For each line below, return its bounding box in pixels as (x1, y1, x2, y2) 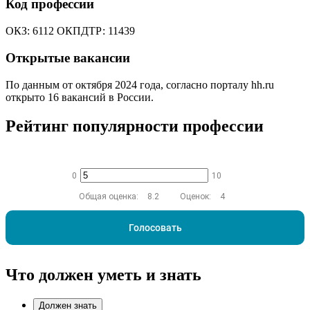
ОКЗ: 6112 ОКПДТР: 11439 (6, 25, 135, 37)
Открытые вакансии (6, 50, 130, 65)
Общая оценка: (79, 192, 140, 202)
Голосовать (128, 222, 182, 234)
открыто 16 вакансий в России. (6, 91, 154, 103)
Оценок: (180, 192, 213, 202)
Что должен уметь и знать (6, 266, 201, 284)
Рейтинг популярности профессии (6, 117, 264, 136)
